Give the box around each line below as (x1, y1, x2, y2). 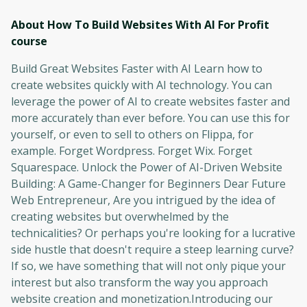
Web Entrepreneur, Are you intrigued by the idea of (11, 193, 275, 208)
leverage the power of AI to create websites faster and (11, 94, 290, 109)
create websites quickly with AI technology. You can (11, 77, 272, 93)
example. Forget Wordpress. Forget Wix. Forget (11, 143, 252, 158)
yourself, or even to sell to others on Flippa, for (11, 127, 254, 142)
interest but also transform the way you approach (11, 275, 268, 290)
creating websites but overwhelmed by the (11, 209, 229, 224)
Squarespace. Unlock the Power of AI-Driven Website (11, 160, 282, 175)
